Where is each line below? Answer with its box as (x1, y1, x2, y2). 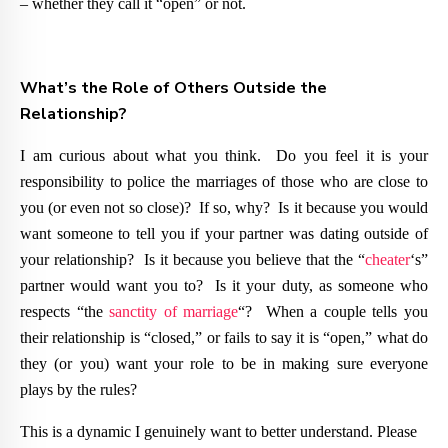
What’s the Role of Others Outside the (20, 77, 327, 100)
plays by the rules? (20, 381, 137, 399)
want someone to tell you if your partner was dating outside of (20, 225, 428, 243)
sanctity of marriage (109, 303, 239, 321)
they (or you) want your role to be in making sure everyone (20, 355, 428, 373)
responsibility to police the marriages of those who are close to (20, 173, 428, 191)
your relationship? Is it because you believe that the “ (20, 251, 365, 269)
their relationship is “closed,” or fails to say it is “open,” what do (20, 329, 428, 347)
